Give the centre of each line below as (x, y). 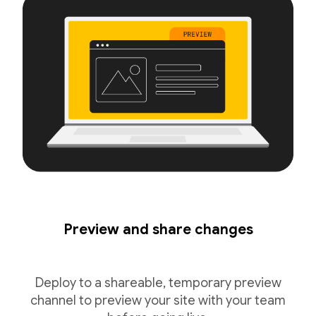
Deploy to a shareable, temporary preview (158, 283)
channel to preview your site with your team (158, 301)
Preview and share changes (158, 230)
